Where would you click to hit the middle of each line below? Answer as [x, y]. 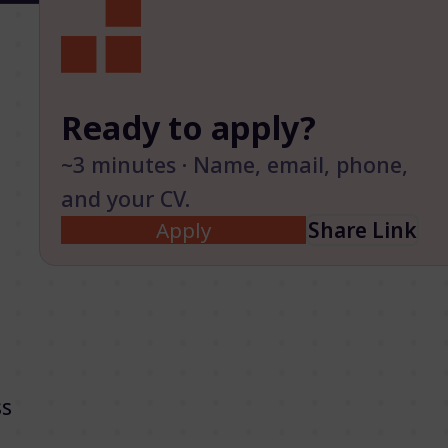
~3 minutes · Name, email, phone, [235, 164]
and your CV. [126, 198]
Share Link [363, 229]
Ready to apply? [189, 126]
